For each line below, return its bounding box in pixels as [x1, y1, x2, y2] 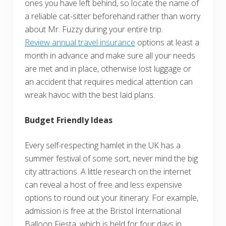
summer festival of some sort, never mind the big [25, 153, 198, 164]
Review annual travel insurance [25, 37, 135, 48]
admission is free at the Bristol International [25, 205, 181, 217]
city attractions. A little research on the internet [25, 166, 191, 178]
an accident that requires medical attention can [25, 76, 193, 88]
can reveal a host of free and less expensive [25, 179, 182, 191]
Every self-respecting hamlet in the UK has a [25, 140, 181, 151]
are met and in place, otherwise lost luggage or [25, 63, 191, 75]
